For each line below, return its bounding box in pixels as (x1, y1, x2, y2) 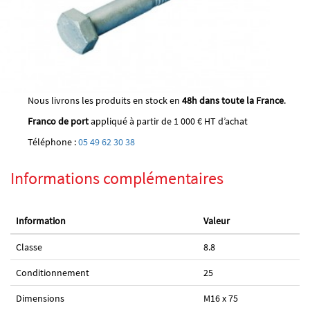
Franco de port (27, 115, 89, 127)
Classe (16, 241, 42, 253)
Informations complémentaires (10, 167, 224, 189)
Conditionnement (16, 266, 89, 279)
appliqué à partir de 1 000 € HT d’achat (88, 115, 248, 127)
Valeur (203, 215, 230, 227)
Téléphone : (27, 136, 78, 148)
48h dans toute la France (181, 94, 284, 107)
